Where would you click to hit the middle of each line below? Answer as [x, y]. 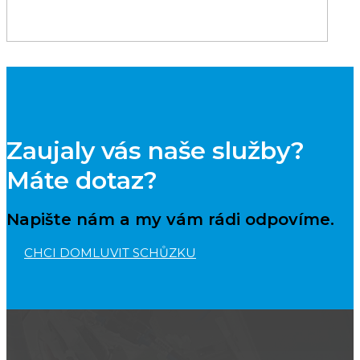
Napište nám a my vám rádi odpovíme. [170, 220]
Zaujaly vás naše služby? [155, 150]
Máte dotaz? [82, 180]
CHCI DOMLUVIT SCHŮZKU [110, 253]
